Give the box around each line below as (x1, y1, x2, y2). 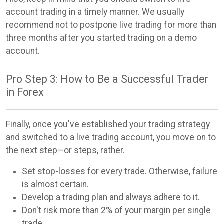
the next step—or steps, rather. (6, 145, 125, 156)
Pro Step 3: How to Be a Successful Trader (6, 73, 208, 86)
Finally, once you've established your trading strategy (6, 119, 210, 130)
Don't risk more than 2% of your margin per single (22, 205, 211, 216)
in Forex (6, 86, 44, 99)
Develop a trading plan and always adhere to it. (22, 192, 200, 203)
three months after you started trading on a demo (6, 32, 197, 43)
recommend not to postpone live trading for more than (6, 19, 216, 30)
